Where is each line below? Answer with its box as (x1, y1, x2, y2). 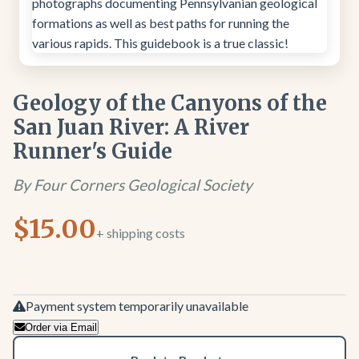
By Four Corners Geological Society (13, 175, 252, 194)
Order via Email (25, 321, 97, 333)
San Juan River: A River (13, 114, 249, 140)
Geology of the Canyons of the (13, 90, 327, 116)
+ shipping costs (96, 224, 185, 240)
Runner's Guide (13, 138, 172, 164)
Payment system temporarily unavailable (26, 297, 248, 313)
